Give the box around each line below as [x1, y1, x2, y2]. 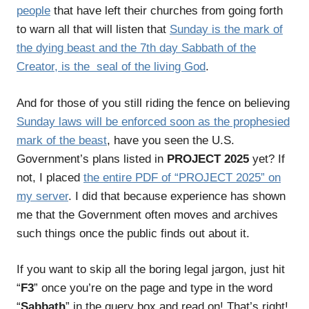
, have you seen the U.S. [107, 133, 235, 147]
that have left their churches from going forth [50, 4, 283, 18]
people [17, 4, 50, 18]
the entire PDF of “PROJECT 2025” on [83, 170, 281, 184]
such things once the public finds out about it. [17, 226, 250, 240]
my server [17, 189, 68, 203]
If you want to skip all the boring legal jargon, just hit [17, 263, 285, 277]
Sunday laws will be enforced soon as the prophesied [17, 114, 290, 128]
